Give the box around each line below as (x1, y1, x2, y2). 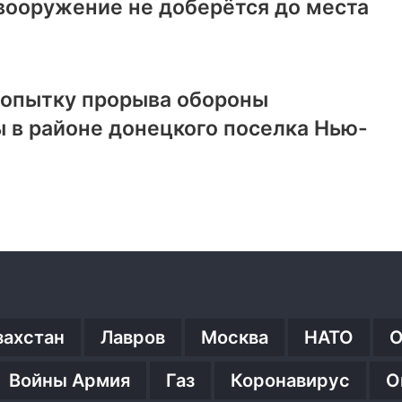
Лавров (100, 326, 165, 348)
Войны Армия (9, 369, 130, 391)
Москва (201, 326, 268, 348)
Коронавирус (231, 369, 350, 391)
